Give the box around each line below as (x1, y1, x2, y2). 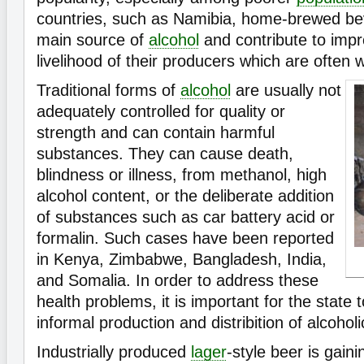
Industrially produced (37, 343, 191, 362)
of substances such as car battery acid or (37, 208, 335, 227)
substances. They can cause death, (37, 145, 293, 163)
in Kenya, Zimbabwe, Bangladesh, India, (37, 250, 327, 269)
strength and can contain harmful (37, 123, 275, 142)
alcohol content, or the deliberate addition (37, 187, 334, 206)
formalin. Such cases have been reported (37, 229, 334, 248)
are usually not (231, 81, 341, 100)
